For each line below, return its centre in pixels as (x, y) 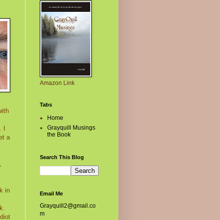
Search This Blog (62, 157)
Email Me (51, 193)
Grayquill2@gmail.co (68, 206)
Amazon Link (57, 83)
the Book (59, 135)
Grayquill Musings (71, 128)
